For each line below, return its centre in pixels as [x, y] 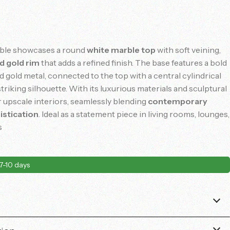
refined [97, 63]
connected [69, 75]
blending [130, 101]
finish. [123, 63]
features [188, 63]
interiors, [52, 101]
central [168, 75]
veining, [206, 50]
